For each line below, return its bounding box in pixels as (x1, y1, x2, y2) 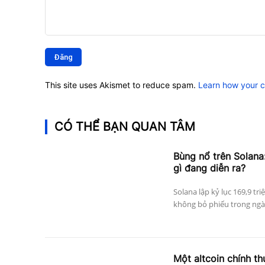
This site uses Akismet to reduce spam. (45, 79, 198, 90)
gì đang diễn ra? (173, 161, 245, 174)
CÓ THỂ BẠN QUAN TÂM (54, 119, 195, 134)
